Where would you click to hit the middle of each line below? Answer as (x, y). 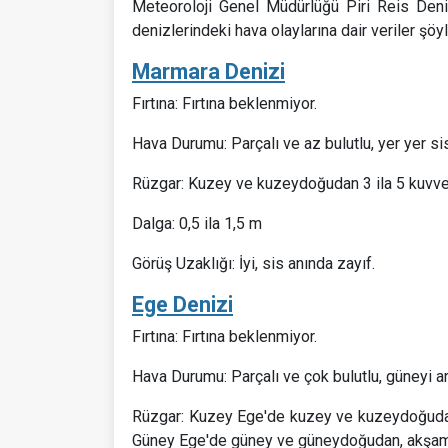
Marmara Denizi (208, 71)
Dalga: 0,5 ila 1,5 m (197, 223)
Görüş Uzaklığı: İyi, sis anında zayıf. (253, 263)
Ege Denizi (182, 304)
